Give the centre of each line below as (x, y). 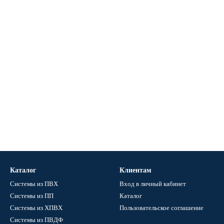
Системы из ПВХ (34, 184)
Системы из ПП (32, 196)
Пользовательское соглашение (161, 208)
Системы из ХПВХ (36, 208)
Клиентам (135, 170)
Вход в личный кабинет (153, 184)
